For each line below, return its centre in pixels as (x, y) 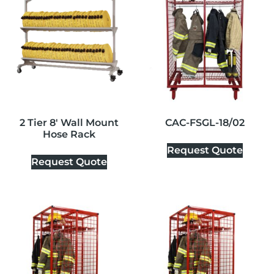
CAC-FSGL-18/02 (205, 122)
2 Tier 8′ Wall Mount (69, 122)
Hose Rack (69, 134)
